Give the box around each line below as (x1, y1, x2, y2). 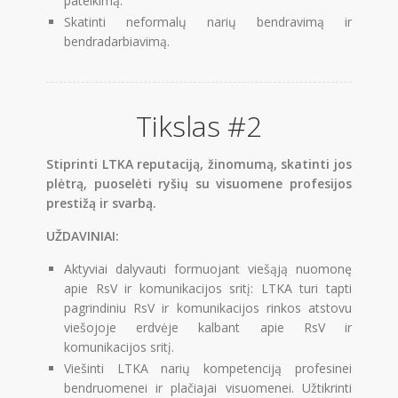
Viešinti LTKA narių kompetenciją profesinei (64, 360, 352, 377)
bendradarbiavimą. (64, 32, 171, 50)
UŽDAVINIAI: (46, 227, 120, 244)
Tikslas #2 (135, 107, 262, 145)
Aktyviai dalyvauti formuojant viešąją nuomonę (64, 260, 352, 277)
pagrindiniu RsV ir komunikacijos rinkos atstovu (64, 299, 352, 316)
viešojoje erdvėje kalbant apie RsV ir (64, 319, 352, 336)
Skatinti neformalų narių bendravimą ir (64, 12, 352, 30)
